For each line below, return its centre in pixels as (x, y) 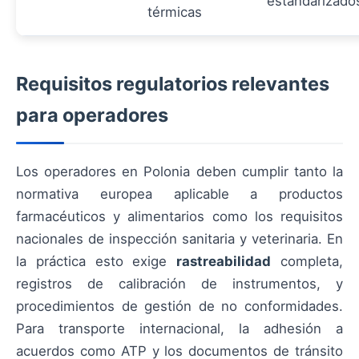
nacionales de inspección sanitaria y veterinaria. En (179, 238)
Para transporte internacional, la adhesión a (179, 328)
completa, (307, 261)
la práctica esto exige (97, 261)
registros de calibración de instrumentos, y (179, 283)
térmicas (175, 12)
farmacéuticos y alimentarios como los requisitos (179, 216)
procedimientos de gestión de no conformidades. (179, 306)
